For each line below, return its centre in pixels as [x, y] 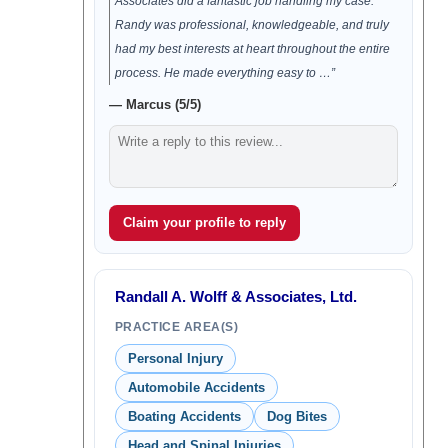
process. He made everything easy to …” [224, 73]
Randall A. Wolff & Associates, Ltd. [235, 296]
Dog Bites [296, 416]
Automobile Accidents [196, 387]
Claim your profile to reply [204, 222]
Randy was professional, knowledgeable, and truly [251, 25]
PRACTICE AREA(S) [176, 327]
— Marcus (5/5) [154, 104]
